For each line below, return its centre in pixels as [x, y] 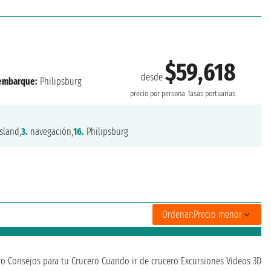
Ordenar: [178, 215]
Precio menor [218, 215]
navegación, [51, 131]
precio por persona [158, 94]
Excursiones [202, 261]
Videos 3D [244, 261]
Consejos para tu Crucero [54, 261]
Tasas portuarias [212, 94]
